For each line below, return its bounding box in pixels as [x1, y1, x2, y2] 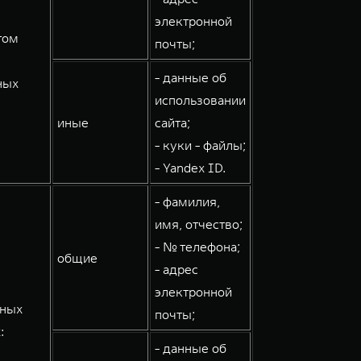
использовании [155, 92, 246, 108]
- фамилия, [155, 193, 220, 210]
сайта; [155, 114, 190, 131]
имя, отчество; [155, 216, 243, 232]
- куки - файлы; [155, 137, 246, 153]
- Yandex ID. [155, 160, 226, 176]
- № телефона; [155, 239, 240, 255]
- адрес [155, 261, 198, 277]
